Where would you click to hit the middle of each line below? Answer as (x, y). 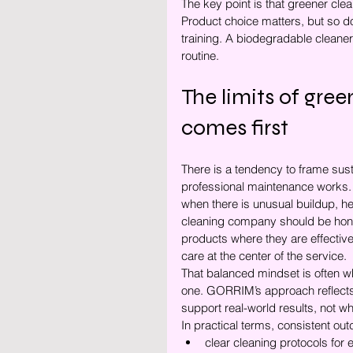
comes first (235, 128)
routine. (200, 56)
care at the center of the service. (264, 256)
